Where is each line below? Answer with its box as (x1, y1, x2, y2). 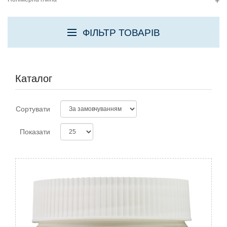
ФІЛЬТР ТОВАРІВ (82, 27, 160, 38)
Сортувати (16, 105, 50, 113)
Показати (20, 128, 50, 136)
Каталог (15, 73, 52, 84)
